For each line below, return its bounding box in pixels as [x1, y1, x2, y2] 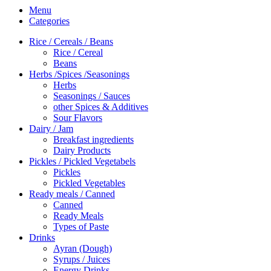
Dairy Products [53, 145, 111, 155]
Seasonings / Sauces [53, 90, 130, 101]
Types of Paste [53, 221, 109, 232]
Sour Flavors [53, 112, 102, 123]
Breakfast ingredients [53, 134, 134, 145]
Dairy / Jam [29, 123, 73, 134]
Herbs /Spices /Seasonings [29, 68, 129, 79]
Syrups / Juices [53, 253, 110, 264]
